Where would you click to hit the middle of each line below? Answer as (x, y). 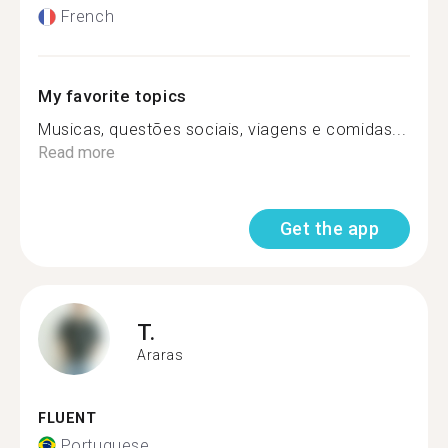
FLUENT (67, 418)
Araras (160, 354)
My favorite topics (112, 96)
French (87, 16)
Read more (76, 152)
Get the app (329, 228)
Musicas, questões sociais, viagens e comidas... (222, 129)
